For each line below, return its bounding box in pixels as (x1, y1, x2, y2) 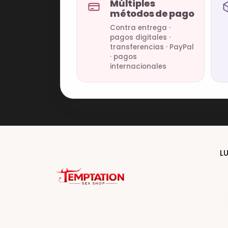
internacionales (110, 62, 166, 71)
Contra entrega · (110, 23, 170, 33)
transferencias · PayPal (110, 42, 194, 52)
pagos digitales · (110, 33, 170, 42)
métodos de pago (110, 7, 194, 20)
